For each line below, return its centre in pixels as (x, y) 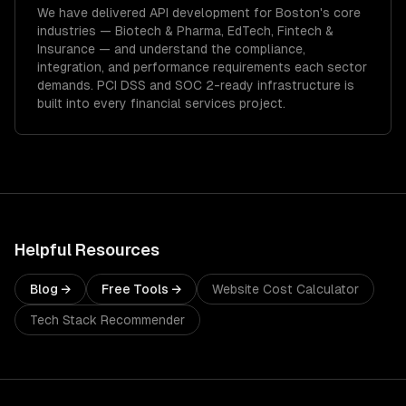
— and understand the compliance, (200, 49)
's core (340, 13)
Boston (298, 13)
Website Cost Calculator (285, 289)
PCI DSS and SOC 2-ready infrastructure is (224, 85)
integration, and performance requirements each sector (202, 67)
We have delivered (93, 13)
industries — (76, 31)
